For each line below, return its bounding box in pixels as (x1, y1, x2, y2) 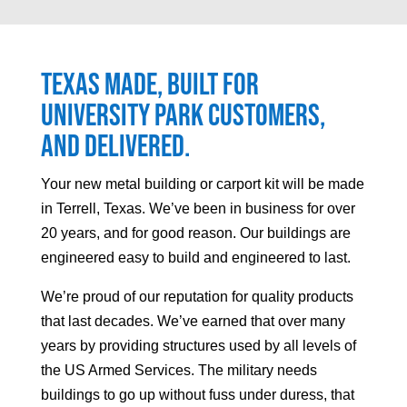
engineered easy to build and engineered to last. (40, 250, 351, 266)
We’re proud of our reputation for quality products (40, 289, 353, 305)
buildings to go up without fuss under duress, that (40, 387, 354, 403)
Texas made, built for (40, 66, 259, 104)
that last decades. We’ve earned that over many (40, 313, 345, 330)
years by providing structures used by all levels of (40, 338, 356, 354)
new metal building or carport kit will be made (74, 176, 364, 193)
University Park (40, 97, 208, 135)
